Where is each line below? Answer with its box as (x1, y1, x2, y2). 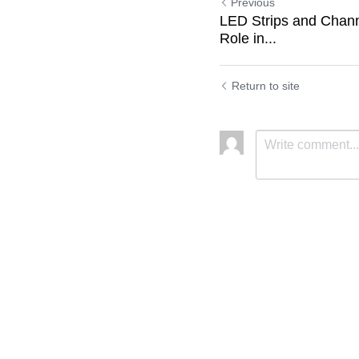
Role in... (220, 30, 276, 46)
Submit (272, 241, 315, 255)
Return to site (232, 79, 300, 92)
